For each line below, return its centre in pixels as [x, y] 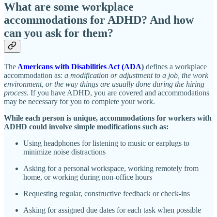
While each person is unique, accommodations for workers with [108, 118]
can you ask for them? [59, 33]
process [15, 93]
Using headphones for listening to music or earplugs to [106, 143]
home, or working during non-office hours [88, 177]
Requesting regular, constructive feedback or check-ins [107, 194]
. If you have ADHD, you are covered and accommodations [118, 93]
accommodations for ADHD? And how [99, 20]
